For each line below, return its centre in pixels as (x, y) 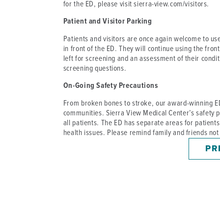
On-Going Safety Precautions (110, 86)
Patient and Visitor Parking (108, 22)
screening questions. (95, 69)
